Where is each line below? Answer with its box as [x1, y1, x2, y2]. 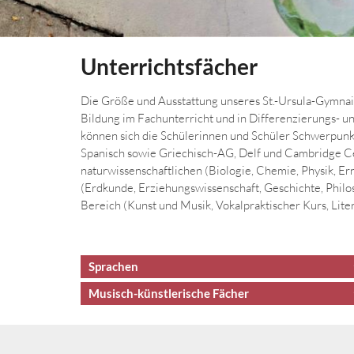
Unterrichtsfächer [81, 53, 258, 81]
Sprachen [88, 259, 138, 274]
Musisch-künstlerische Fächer [88, 286, 249, 301]
